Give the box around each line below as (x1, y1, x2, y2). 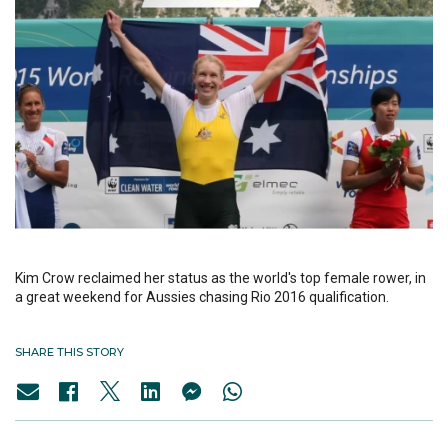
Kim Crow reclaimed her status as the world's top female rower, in (15, 270, 426, 287)
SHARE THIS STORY (15, 345, 124, 360)
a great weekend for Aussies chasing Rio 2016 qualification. (15, 289, 389, 306)
